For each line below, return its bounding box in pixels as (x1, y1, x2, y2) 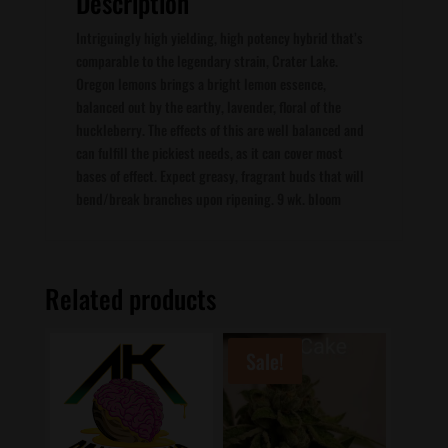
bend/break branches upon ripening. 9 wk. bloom (75, 188, 341, 209)
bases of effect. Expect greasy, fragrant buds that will (75, 165, 364, 186)
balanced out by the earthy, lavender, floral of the (75, 96, 341, 117)
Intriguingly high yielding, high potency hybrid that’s (75, 27, 363, 48)
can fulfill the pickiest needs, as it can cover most (75, 142, 343, 163)
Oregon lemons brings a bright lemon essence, (75, 73, 326, 94)
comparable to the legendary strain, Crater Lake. (75, 50, 338, 71)
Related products (44, 279, 216, 318)
